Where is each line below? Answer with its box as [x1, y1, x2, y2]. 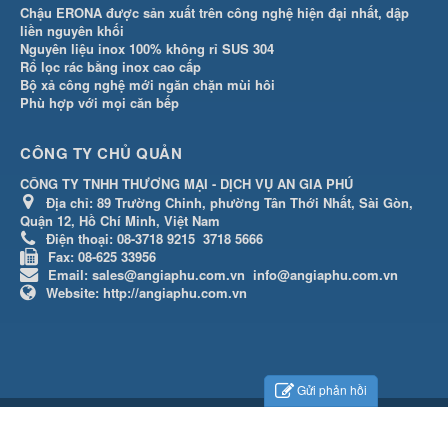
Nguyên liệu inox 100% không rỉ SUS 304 [20, 38, 274, 58]
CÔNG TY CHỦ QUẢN [20, 141, 182, 164]
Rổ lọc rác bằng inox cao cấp [20, 56, 201, 76]
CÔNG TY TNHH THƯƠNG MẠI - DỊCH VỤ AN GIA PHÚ [20, 174, 353, 194]
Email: [48, 264, 92, 284]
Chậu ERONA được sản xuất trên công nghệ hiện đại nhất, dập [20, 2, 409, 22]
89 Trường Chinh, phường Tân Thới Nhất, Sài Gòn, [97, 192, 413, 212]
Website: [46, 282, 103, 302]
